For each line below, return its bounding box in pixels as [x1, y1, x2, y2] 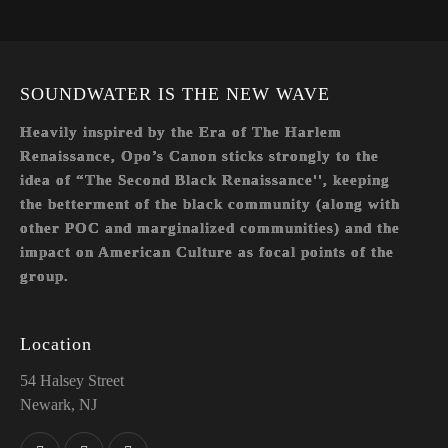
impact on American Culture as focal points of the [20, 243, 394, 260]
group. [20, 267, 69, 284]
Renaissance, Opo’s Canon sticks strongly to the [20, 147, 379, 164]
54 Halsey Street [20, 371, 124, 389]
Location [20, 334, 92, 355]
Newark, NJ [20, 395, 97, 413]
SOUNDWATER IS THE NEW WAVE [20, 83, 330, 104]
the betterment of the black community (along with [20, 195, 400, 212]
